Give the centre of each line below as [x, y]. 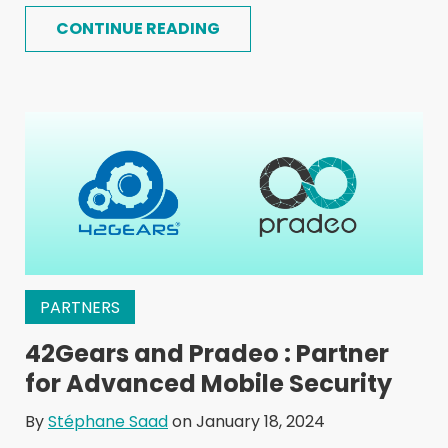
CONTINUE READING [138, 28]
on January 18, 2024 [246, 421]
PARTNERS [80, 307]
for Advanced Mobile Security [208, 383]
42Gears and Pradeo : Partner [207, 353]
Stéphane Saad [108, 421]
